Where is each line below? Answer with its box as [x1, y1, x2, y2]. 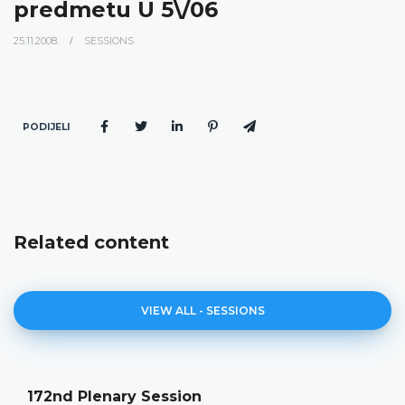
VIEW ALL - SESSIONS [140, 303, 265, 317]
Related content [14, 231, 169, 253]
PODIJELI [22, 120, 71, 133]
